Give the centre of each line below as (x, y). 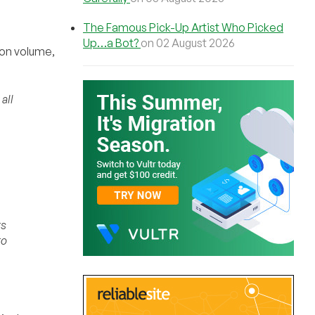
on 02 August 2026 (188, 43)
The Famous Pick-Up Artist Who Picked (183, 27)
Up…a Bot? (112, 43)
